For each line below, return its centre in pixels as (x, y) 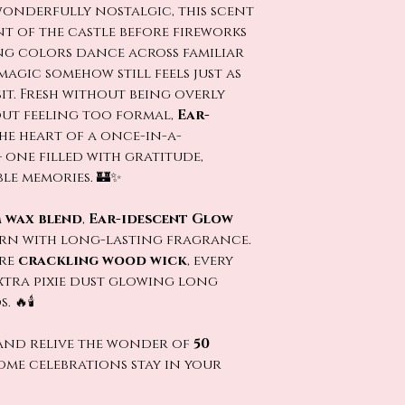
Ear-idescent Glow (161, 219)
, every (210, 261)
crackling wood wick (103, 261)
